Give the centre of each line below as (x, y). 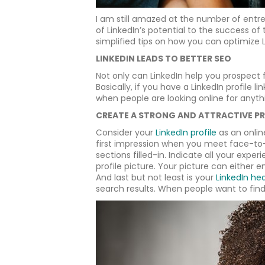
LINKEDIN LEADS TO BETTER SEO (164, 59)
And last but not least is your (156, 177)
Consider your (126, 132)
